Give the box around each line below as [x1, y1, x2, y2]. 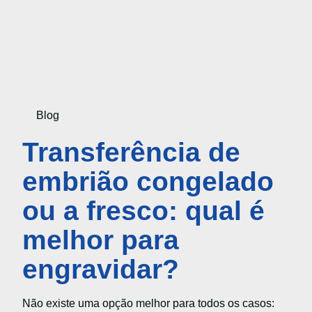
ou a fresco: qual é [22, 196, 265, 226]
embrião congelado [22, 166, 274, 197]
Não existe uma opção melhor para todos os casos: [22, 297, 274, 310]
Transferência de [22, 137, 240, 168]
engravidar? [22, 254, 179, 285]
